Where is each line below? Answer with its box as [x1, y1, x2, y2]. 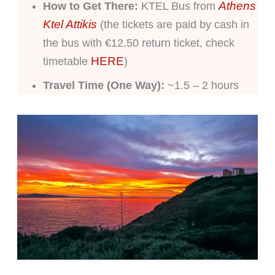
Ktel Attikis [42, 17, 97, 31]
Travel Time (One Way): [42, 79, 165, 92]
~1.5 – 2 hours [164, 79, 239, 92]
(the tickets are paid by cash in [96, 18, 249, 31]
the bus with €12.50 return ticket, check [42, 36, 234, 49]
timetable [42, 55, 91, 68]
